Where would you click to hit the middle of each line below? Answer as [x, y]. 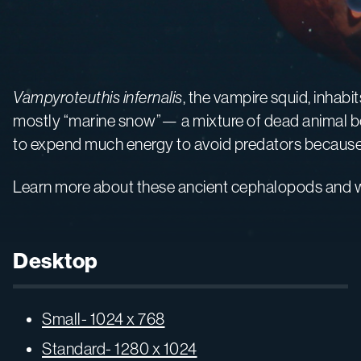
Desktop [56, 261]
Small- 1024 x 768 [104, 318]
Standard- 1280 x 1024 [120, 348]
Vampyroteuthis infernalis [98, 97]
